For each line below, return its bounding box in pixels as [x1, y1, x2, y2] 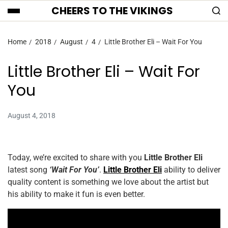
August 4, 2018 [8, 111, 55, 120]
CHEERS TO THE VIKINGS [51, 4, 173, 18]
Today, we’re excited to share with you [8, 153, 144, 162]
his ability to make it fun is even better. [8, 189, 145, 199]
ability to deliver [162, 165, 220, 175]
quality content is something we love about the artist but [8, 177, 209, 187]
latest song [8, 165, 49, 175]
